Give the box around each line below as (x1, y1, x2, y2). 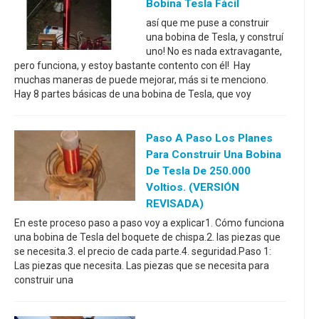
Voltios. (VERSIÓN (146, 181, 239, 194)
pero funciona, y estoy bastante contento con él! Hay (14, 60, 251, 71)
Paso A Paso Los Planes (146, 132, 273, 145)
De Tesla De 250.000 (146, 164, 251, 177)
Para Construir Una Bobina (146, 148, 281, 161)
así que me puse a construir (146, 17, 269, 28)
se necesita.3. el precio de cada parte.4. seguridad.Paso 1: (14, 246, 271, 257)
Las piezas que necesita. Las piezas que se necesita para (14, 260, 269, 271)
